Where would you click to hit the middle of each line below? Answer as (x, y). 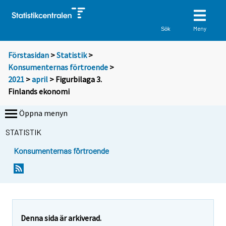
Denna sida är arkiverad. (61, 218)
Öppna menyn (43, 113)
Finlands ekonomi (39, 92)
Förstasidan (29, 55)
